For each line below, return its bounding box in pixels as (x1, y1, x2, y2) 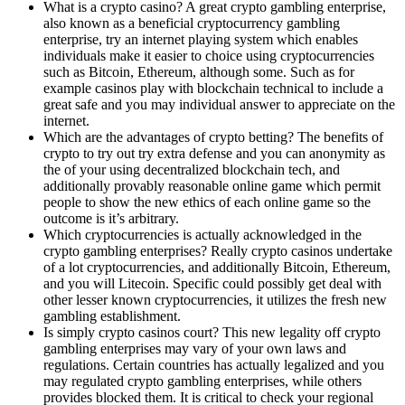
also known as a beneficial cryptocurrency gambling (43, 14, 340, 31)
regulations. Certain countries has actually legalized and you (43, 356, 384, 372)
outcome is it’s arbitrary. (43, 210, 179, 226)
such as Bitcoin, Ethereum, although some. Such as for (43, 63, 354, 80)
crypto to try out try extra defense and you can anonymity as (43, 145, 385, 161)
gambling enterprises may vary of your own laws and (43, 340, 346, 356)
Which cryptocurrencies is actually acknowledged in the (43, 226, 362, 242)
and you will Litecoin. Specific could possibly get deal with (43, 275, 381, 291)
